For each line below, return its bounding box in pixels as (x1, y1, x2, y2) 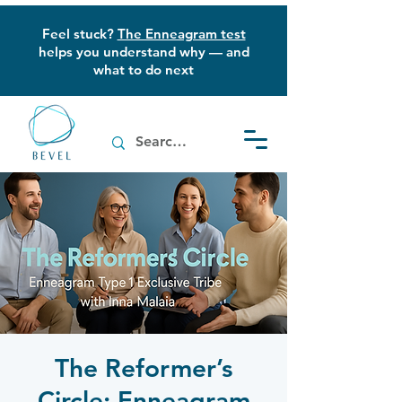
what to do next (93, 61, 194, 78)
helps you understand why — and (38, 43, 249, 60)
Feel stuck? (41, 25, 118, 42)
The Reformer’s (55, 353, 232, 383)
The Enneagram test (117, 25, 246, 42)
